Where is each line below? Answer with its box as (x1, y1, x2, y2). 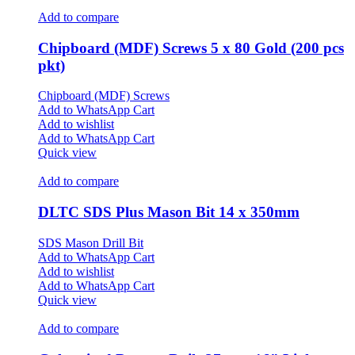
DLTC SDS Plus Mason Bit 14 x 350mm (38, 204, 300, 221)
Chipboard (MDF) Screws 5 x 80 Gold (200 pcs (38, 39, 344, 56)
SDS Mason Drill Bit (38, 235, 143, 250)
